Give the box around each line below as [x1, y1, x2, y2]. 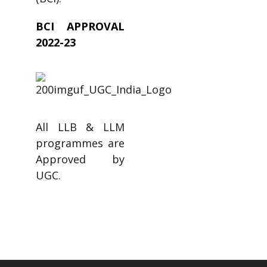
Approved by [36, 152, 125, 167]
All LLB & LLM [36, 120, 125, 135]
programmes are [36, 136, 125, 151]
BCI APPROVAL [36, 19, 125, 34]
